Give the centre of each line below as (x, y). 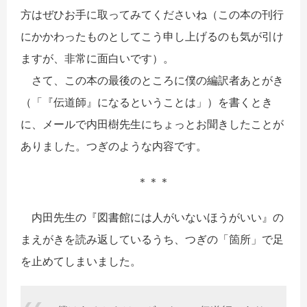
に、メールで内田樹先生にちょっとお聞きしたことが (152, 124)
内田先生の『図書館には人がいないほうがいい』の (152, 217)
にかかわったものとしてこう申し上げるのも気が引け (152, 36)
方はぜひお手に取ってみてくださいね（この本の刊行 (152, 14)
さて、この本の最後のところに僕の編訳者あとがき (152, 80)
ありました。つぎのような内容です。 (114, 146)
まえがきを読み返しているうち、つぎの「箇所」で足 (152, 239)
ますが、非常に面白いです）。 (97, 58)
